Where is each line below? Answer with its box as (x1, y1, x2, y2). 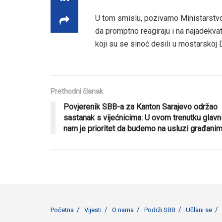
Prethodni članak (51, 87, 103, 95)
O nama (112, 206, 134, 214)
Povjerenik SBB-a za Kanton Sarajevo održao (63, 102, 218, 111)
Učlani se (186, 206, 212, 214)
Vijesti (84, 206, 102, 214)
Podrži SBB (144, 206, 175, 214)
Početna (51, 206, 74, 214)
